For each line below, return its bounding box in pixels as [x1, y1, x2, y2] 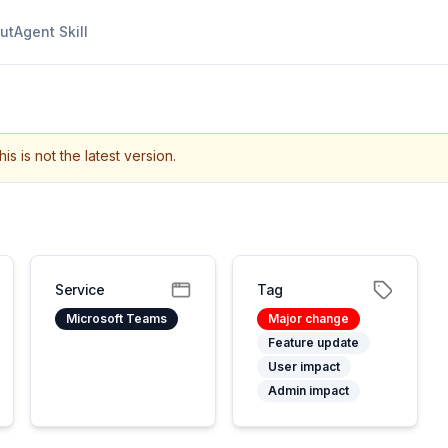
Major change [268, 311, 349, 326]
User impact [268, 359, 340, 374]
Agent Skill [14, 23, 88, 40]
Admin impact [268, 383, 349, 398]
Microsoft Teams [66, 311, 167, 326]
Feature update [268, 335, 359, 350]
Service [55, 281, 105, 298]
